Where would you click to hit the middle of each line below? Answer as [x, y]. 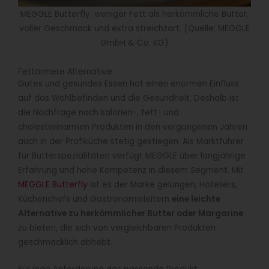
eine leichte [196, 199]
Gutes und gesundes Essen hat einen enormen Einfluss [128, 83]
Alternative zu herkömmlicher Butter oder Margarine [131, 213]
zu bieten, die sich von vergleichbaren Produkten [117, 228]
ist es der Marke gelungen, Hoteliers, [162, 184]
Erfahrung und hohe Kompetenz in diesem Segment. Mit [131, 170]
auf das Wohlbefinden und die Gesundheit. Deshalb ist [128, 98]
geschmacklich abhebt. [65, 242]
